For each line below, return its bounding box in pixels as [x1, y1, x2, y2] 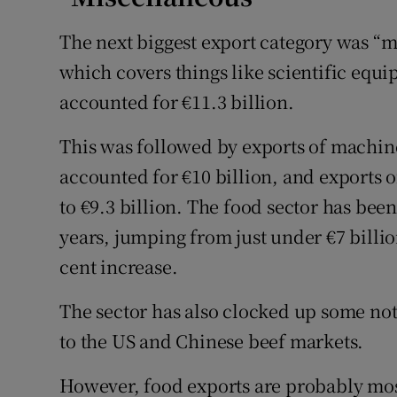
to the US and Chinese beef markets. [59, 328, 364, 354]
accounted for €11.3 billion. [59, 89, 294, 115]
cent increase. [59, 253, 178, 280]
